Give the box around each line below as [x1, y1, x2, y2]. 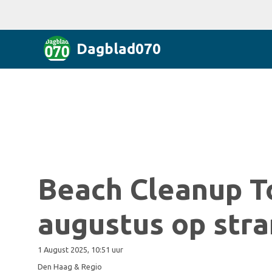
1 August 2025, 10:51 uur [38, 245, 123, 254]
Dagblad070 [76, 41, 161, 57]
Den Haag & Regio [38, 262, 102, 271]
